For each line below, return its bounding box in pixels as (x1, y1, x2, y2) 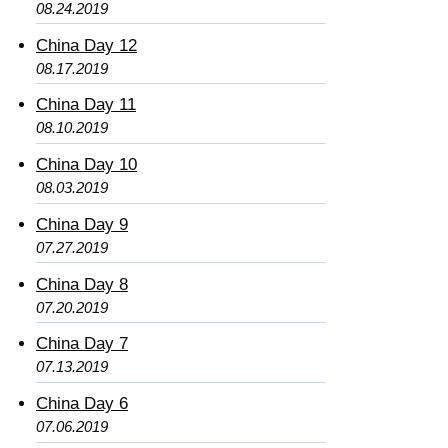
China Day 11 (36, 95, 136, 115)
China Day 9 (36, 214, 128, 234)
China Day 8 (36, 274, 128, 294)
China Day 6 (36, 394, 128, 414)
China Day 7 (36, 334, 128, 354)
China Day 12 (36, 35, 137, 55)
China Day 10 (36, 155, 137, 175)
